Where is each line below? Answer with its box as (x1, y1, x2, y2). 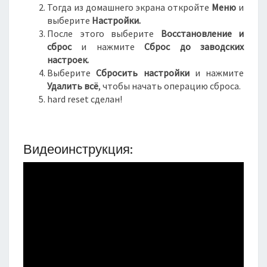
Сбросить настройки (96, 67, 190, 79)
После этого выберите (47, 27, 161, 39)
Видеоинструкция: (23, 141, 133, 157)
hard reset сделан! (47, 93, 122, 105)
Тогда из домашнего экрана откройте (47, 1, 212, 13)
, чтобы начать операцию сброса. (98, 80, 241, 92)
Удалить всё (47, 80, 98, 92)
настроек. (47, 54, 89, 66)
